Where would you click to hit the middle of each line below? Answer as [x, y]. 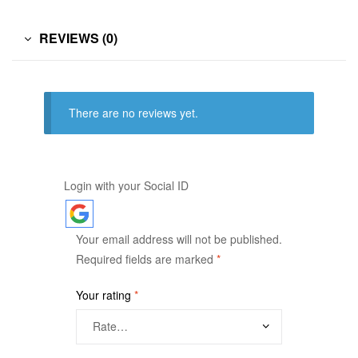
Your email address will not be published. [179, 239]
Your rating [105, 294]
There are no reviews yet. [134, 112]
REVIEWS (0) [78, 38]
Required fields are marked [146, 259]
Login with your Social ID [126, 185]
